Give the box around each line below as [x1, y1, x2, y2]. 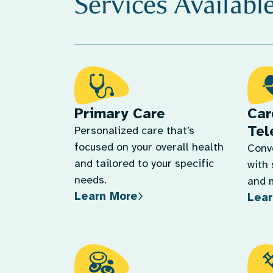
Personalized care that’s [74, 124, 194, 137]
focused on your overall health [74, 140, 224, 154]
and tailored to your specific [74, 157, 214, 170]
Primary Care [74, 104, 165, 122]
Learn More [74, 189, 138, 203]
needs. [74, 173, 107, 186]
